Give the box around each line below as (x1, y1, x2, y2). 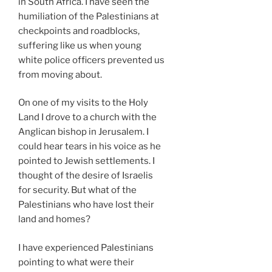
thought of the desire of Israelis (18, 170, 153, 182)
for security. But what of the (18, 185, 137, 196)
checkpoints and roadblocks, (18, 25, 140, 36)
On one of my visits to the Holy (18, 97, 148, 109)
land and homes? (18, 214, 90, 225)
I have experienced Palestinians (18, 242, 154, 253)
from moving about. (18, 69, 102, 80)
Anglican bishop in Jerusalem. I (18, 126, 149, 138)
